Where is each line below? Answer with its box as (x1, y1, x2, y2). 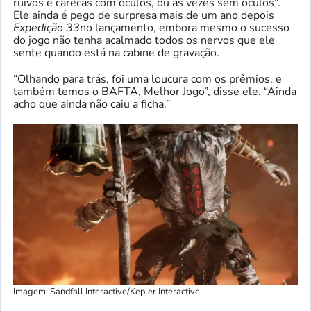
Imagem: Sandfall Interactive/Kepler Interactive (13, 285, 200, 298)
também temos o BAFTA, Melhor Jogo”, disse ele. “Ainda (13, 84, 296, 99)
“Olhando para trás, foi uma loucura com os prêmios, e (13, 72, 282, 87)
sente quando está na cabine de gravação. (13, 45, 219, 60)
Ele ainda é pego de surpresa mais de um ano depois (13, 8, 274, 23)
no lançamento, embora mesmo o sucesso (80, 20, 289, 35)
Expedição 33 (13, 20, 80, 35)
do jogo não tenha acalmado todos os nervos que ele (13, 33, 275, 48)
